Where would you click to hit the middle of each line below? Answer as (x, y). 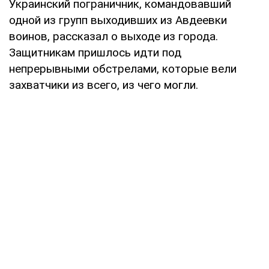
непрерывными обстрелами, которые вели (123, 68)
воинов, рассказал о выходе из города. (113, 36)
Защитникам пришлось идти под (95, 52)
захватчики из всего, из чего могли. (104, 85)
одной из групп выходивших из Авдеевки (118, 20)
